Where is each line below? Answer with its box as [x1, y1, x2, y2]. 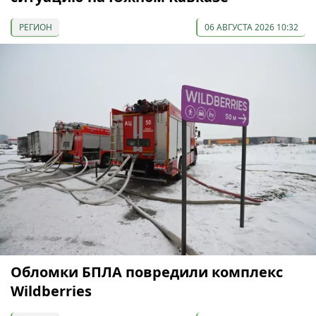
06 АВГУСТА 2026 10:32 [205, 20, 298, 33]
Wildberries [11, 281, 92, 300]
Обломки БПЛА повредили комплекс [11, 262, 283, 281]
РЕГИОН [19, 20, 52, 33]
